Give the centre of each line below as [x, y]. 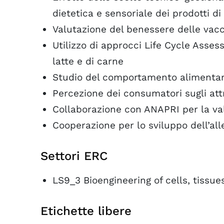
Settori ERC [74, 156]
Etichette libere [86, 211]
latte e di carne [88, 61]
